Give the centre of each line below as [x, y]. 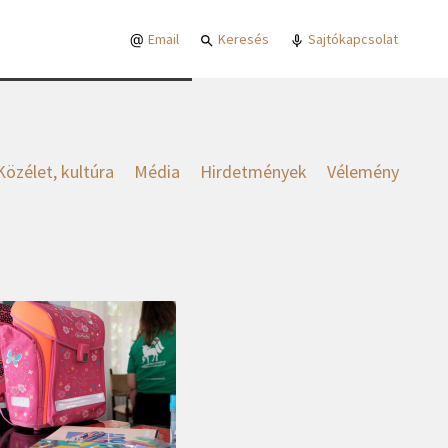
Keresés [242, 39]
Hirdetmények [253, 171]
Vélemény [363, 171]
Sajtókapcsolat [351, 39]
